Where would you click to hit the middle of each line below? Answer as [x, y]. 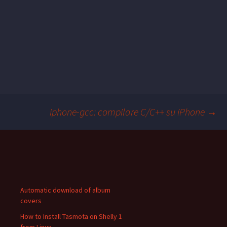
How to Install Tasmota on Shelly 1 [71, 217]
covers [31, 201]
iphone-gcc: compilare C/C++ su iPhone [128, 112]
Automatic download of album [65, 190]
